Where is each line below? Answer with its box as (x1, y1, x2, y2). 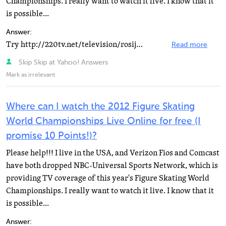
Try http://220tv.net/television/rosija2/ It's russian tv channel (136, 39, 143, 50)
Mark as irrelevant (6, 72, 55, 78)
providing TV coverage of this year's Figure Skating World (6, 173, 209, 184)
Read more (172, 41, 207, 48)
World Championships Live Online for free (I (6, 117, 201, 126)
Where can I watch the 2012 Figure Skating (6, 102, 195, 111)
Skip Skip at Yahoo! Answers (16, 59, 108, 66)
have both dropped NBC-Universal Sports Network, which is (6, 160, 218, 171)
